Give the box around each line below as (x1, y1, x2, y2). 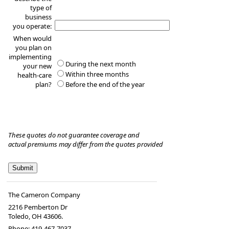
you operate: (12, 21, 52, 31)
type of (30, 3, 52, 13)
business (25, 12, 52, 22)
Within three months (65, 70, 131, 79)
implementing (8, 52, 52, 62)
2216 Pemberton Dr (8, 202, 68, 212)
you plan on (15, 43, 52, 53)
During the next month (65, 59, 138, 69)
